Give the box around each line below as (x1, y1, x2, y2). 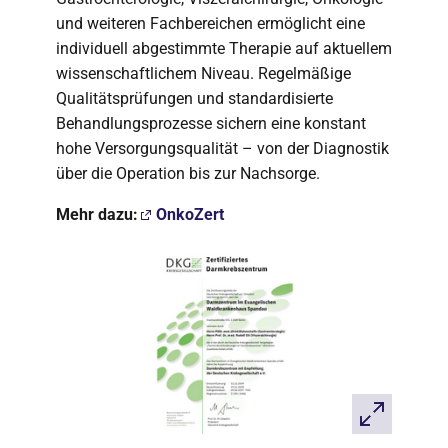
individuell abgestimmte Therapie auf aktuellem (56, 39, 392, 58)
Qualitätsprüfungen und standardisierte (56, 89, 333, 108)
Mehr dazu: (56, 205, 138, 224)
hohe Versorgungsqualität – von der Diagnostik (56, 139, 389, 158)
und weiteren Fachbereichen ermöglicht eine (56, 14, 365, 33)
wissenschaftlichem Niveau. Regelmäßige (56, 64, 351, 83)
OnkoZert (156, 205, 224, 224)
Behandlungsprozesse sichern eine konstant (56, 114, 366, 133)
